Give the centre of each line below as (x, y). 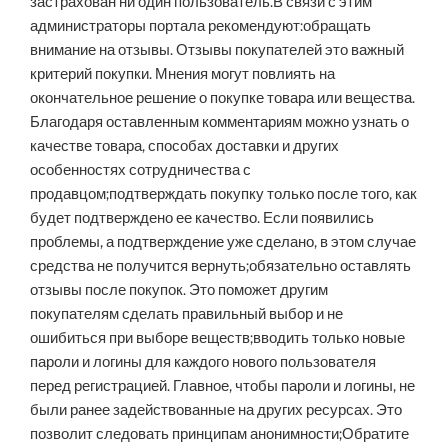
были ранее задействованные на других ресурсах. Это (216, 410)
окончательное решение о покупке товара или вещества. (222, 98)
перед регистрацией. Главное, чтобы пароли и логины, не (222, 386)
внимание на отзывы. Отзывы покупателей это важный (217, 50)
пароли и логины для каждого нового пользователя (203, 362)
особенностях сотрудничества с (140, 170)
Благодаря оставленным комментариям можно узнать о (219, 122)
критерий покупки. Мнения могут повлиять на (182, 74)
